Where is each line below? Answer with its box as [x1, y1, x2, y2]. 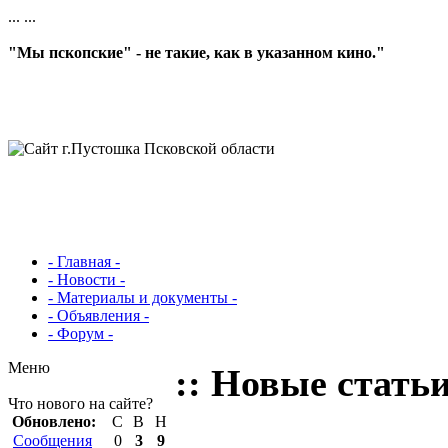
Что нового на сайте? [8, 395, 153, 412]
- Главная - [48, 253, 120, 270]
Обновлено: [12, 413, 96, 430]
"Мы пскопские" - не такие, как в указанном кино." [8, 44, 385, 61]
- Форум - [48, 325, 113, 342]
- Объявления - [48, 307, 149, 324]
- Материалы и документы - [48, 289, 237, 306]
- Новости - [48, 271, 125, 288]
